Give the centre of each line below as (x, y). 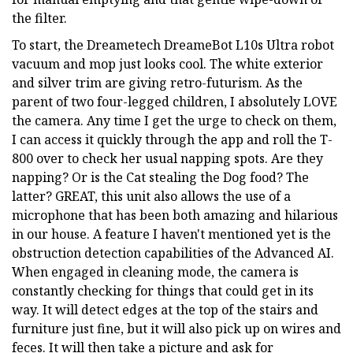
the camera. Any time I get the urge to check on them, (174, 120)
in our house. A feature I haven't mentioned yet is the (171, 234)
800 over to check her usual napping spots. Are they (167, 158)
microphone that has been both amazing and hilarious (175, 215)
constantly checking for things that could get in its (163, 290)
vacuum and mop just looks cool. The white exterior (167, 63)
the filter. (39, 18)
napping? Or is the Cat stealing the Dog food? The (160, 177)
